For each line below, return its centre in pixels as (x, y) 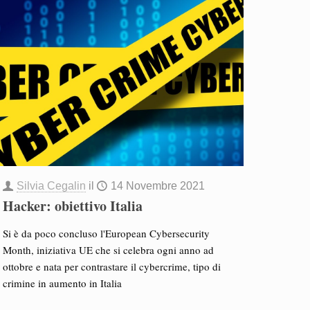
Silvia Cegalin (51, 186)
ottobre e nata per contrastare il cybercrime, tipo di (111, 266)
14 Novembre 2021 (157, 186)
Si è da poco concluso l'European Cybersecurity (106, 233)
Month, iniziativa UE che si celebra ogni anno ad (108, 250)
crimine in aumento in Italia (62, 283)
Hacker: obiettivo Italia (72, 206)
